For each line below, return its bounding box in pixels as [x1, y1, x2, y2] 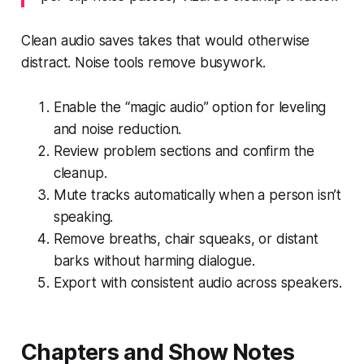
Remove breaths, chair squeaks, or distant [53, 230, 318, 247]
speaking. [53, 208, 114, 225]
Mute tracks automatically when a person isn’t [53, 186, 342, 203]
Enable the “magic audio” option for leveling [53, 98, 327, 115]
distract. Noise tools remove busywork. [20, 54, 266, 71]
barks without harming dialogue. [53, 252, 255, 269]
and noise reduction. [53, 120, 182, 137]
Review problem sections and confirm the [53, 142, 315, 159]
